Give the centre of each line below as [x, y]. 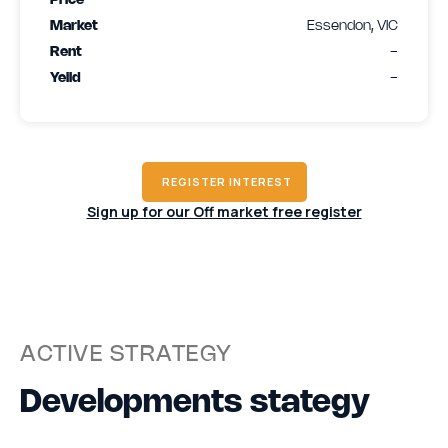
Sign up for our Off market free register [224, 211]
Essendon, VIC [352, 26]
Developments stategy [195, 402]
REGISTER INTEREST [226, 181]
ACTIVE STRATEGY [126, 354]
